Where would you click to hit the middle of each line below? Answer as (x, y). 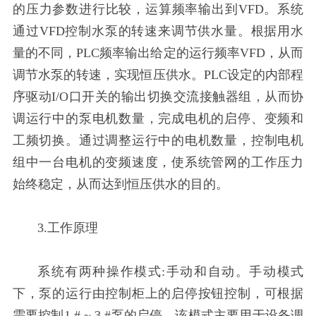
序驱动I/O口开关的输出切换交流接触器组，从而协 (158, 97)
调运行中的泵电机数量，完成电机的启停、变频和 (158, 119)
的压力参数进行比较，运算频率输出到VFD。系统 (158, 10)
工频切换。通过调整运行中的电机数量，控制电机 (158, 141)
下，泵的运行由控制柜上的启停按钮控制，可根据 (158, 294)
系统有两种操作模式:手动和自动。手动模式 (171, 272)
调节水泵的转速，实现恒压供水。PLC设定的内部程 (158, 75)
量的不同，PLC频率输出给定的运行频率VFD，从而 (158, 53)
